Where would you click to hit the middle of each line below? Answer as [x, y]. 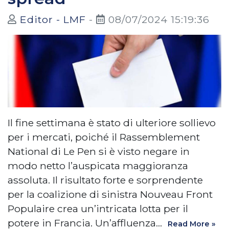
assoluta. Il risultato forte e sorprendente [105, 180]
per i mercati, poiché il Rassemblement [104, 137]
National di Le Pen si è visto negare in [99, 152]
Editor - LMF [53, 20]
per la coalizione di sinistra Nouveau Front [110, 194]
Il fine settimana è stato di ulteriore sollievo [112, 123]
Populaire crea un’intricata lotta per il [98, 209]
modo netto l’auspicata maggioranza [98, 166]
